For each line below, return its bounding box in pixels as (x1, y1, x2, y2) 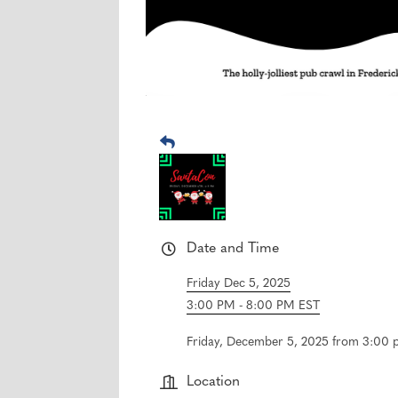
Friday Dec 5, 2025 (187, 277, 291, 291)
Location (187, 375, 241, 390)
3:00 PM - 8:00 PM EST (187, 299, 321, 314)
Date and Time (187, 242, 280, 257)
